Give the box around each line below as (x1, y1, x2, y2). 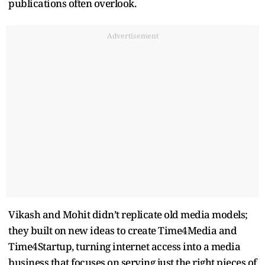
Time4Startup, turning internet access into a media (8, 239, 240, 253)
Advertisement (106, 30, 159, 41)
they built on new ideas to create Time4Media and (8, 223, 237, 237)
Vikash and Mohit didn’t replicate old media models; (8, 207, 248, 221)
